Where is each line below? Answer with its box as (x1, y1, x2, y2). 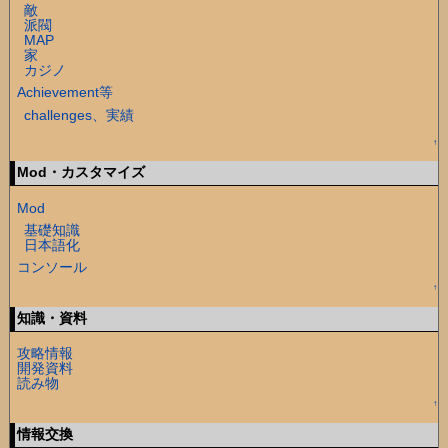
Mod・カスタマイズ (16, 164, 145, 181)
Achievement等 (17, 84, 114, 101)
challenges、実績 (24, 106, 135, 123)
